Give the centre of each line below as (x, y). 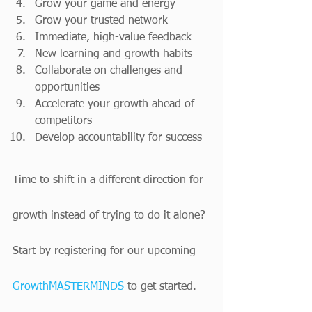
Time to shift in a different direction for (110, 180)
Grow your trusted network (101, 21)
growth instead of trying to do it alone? (111, 216)
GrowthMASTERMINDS (68, 287)
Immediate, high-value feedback (113, 38)
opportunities (67, 88)
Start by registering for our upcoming (106, 251)
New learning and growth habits (114, 54)
